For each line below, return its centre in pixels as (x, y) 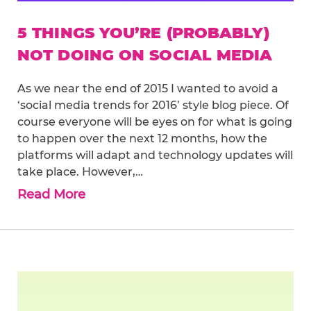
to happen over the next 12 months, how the (142, 139)
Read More (51, 195)
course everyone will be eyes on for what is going (155, 122)
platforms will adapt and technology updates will (155, 155)
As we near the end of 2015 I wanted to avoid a (148, 89)
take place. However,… (80, 172)
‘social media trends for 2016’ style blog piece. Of (153, 106)
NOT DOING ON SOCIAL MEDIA (145, 56)
